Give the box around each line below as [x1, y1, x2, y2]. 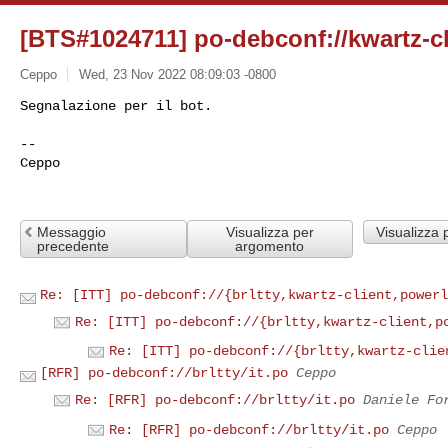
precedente [37, 237, 109, 254]
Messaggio [37, 223, 106, 240]
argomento [235, 237, 305, 254]
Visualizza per [225, 223, 314, 240]
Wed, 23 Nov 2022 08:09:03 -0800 [78, 66, 276, 82]
